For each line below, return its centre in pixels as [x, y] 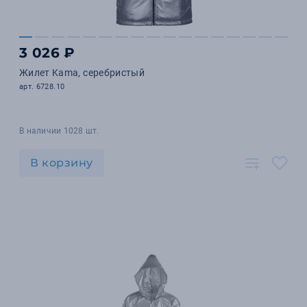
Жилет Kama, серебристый [82, 73]
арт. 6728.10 [42, 87]
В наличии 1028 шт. [59, 131]
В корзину [62, 163]
